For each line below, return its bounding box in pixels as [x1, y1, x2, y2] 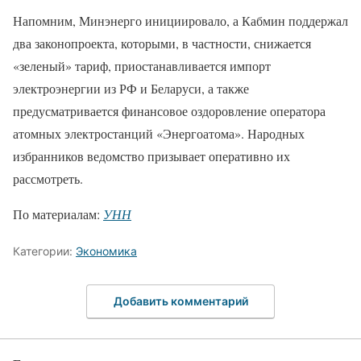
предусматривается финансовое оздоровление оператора [13, 102, 326, 119]
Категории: [13, 243, 76, 258]
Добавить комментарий [113, 294, 248, 309]
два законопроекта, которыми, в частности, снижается [13, 34, 311, 52]
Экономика [76, 243, 137, 258]
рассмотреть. [13, 169, 83, 187]
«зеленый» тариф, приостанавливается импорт [13, 56, 271, 74]
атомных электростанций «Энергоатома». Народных [13, 124, 305, 142]
